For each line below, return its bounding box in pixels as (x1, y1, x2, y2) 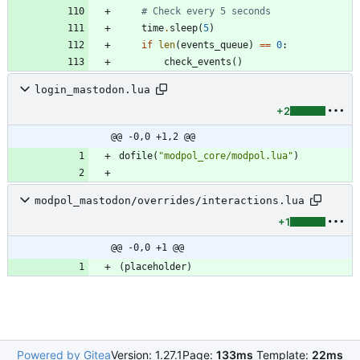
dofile (119, 150, 153, 162)
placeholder (125, 261, 186, 273)
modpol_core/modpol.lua (164, 150, 288, 162)
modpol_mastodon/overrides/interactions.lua (35, 194, 305, 207)
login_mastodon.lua (35, 83, 150, 96)
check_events (164, 56, 231, 68)
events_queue (181, 39, 248, 51)
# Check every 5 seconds (141, 6, 271, 18)
